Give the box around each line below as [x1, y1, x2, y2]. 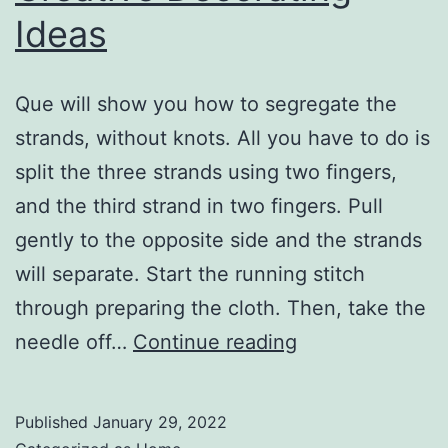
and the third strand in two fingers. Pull [15, 193, 383, 218]
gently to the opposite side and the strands [15, 227, 422, 252]
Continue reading [133, 329, 297, 354]
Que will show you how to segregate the [15, 91, 397, 116]
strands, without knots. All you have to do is [15, 125, 430, 150]
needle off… [15, 329, 133, 354]
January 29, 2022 [93, 411, 227, 432]
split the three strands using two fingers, [15, 159, 397, 184]
